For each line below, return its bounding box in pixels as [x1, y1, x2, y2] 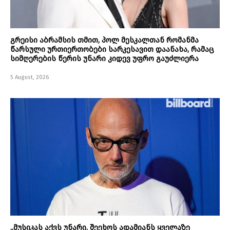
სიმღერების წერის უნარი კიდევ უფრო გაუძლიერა [10, 54, 199, 64]
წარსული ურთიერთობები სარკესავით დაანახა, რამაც [10, 45, 214, 54]
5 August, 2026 [10, 74, 49, 81]
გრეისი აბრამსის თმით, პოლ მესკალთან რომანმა [10, 35, 199, 45]
